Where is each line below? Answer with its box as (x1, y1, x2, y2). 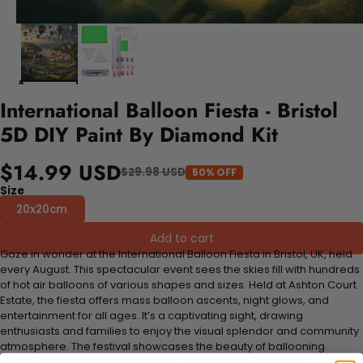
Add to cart (149, 229, 214, 246)
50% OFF (192, 164, 237, 179)
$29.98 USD (121, 164, 186, 181)
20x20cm (16, 201, 67, 217)
